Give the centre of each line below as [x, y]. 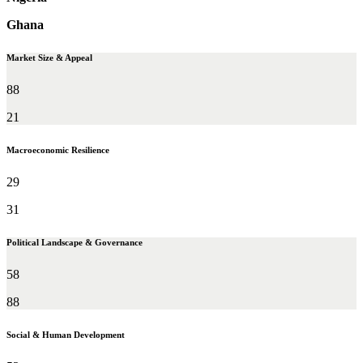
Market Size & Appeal [49, 57]
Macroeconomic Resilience [58, 149]
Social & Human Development [66, 334]
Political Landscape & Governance [75, 242]
